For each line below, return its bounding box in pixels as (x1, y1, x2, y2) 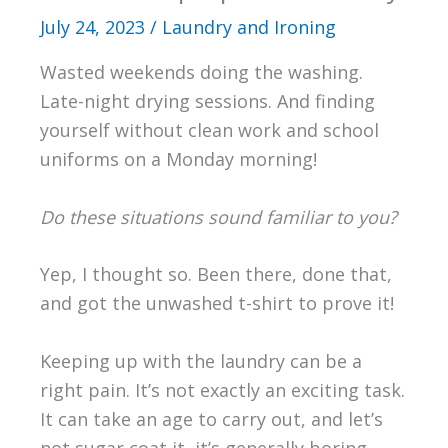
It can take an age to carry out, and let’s (39, 407, 383, 432)
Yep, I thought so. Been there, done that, (39, 262, 392, 287)
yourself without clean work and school (39, 117, 379, 142)
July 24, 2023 (39, 14, 150, 39)
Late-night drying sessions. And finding (39, 88, 375, 113)
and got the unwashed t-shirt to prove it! (39, 291, 394, 316)
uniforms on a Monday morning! (39, 146, 317, 171)
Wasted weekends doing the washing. (39, 59, 363, 84)
